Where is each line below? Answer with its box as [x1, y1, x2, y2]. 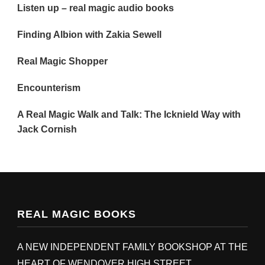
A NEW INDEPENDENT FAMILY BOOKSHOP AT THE [17, 242, 248, 252]
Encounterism [17, 83, 80, 93]
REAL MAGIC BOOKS [17, 208, 136, 220]
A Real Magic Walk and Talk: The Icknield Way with [17, 109, 241, 119]
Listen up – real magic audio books [17, 3, 174, 13]
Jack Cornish [17, 124, 77, 134]
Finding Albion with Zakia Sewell [17, 30, 161, 40]
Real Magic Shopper [17, 56, 108, 66]
